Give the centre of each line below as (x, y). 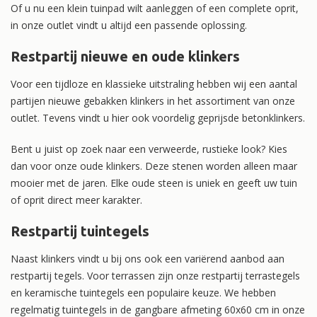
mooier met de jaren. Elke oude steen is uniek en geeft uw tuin (154, 183)
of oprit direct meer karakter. (76, 200)
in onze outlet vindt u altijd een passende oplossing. (129, 25)
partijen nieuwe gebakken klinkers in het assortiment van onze (153, 100)
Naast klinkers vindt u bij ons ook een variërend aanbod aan (148, 258)
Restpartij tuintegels (80, 231)
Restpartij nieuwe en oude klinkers (125, 56)
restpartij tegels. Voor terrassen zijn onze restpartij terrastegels (155, 275)
